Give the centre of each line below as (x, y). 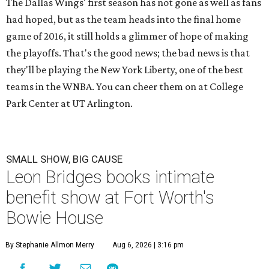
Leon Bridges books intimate (110, 177)
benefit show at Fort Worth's (110, 198)
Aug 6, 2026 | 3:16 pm (148, 245)
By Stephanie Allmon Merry (50, 245)
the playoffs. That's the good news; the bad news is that (128, 53)
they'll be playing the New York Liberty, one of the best (125, 70)
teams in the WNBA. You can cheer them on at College (125, 87)
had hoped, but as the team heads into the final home (123, 20)
